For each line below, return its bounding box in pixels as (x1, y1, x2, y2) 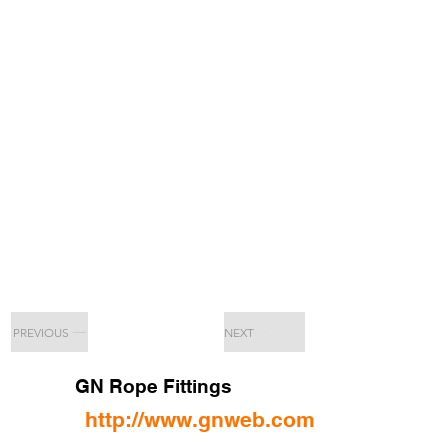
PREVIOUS (12, 324, 69, 340)
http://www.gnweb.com (85, 407, 315, 432)
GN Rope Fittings (75, 375, 232, 397)
